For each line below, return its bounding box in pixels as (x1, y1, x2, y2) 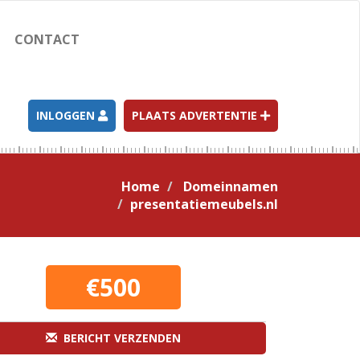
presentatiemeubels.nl (130, 195, 278, 213)
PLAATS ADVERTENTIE (132, 108, 260, 123)
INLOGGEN (36, 108, 98, 123)
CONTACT (14, 31, 80, 48)
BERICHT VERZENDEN (57, 330, 181, 346)
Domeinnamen (183, 178, 278, 195)
